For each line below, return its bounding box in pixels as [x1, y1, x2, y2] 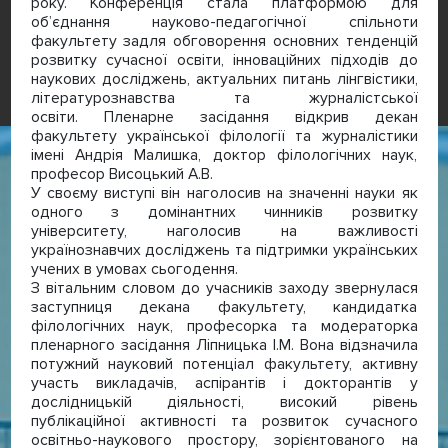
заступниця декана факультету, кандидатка [30, 297, 418, 316]
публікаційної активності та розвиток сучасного [30, 411, 418, 430]
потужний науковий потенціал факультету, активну [30, 354, 418, 373]
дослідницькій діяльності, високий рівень [30, 392, 418, 411]
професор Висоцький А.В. [30, 164, 213, 183]
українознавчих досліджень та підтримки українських [30, 240, 418, 259]
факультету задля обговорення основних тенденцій [30, 31, 418, 50]
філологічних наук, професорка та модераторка [30, 316, 418, 335]
